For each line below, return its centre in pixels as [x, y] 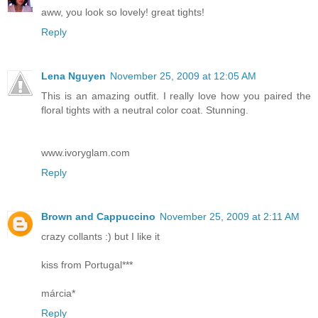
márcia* [58, 293]
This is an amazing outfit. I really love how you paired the [176, 95]
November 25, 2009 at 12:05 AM [183, 76]
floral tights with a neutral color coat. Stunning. [145, 110]
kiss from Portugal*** [87, 264]
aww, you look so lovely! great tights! [123, 12]
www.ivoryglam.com [86, 152]
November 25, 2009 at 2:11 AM [230, 216]
